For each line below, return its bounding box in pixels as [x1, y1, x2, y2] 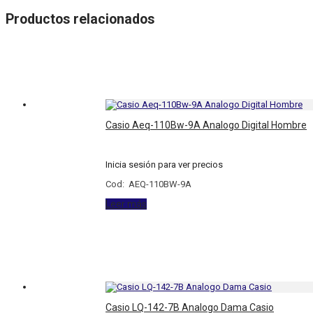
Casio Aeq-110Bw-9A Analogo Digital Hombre [105, 119, 307, 131]
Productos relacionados [6, 10, 154, 27]
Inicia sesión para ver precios [105, 159, 224, 170]
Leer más [105, 198, 147, 210]
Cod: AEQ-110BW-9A [105, 179, 192, 190]
